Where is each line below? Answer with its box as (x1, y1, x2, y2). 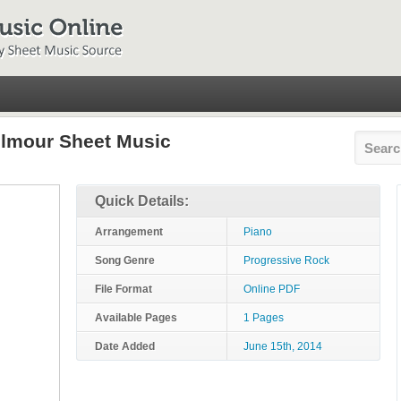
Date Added (95, 340, 155, 353)
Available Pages (95, 311, 177, 324)
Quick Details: (95, 193, 189, 209)
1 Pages (243, 311, 284, 324)
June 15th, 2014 (243, 340, 322, 353)
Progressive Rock (243, 254, 329, 267)
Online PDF (243, 283, 300, 295)
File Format (95, 283, 152, 295)
